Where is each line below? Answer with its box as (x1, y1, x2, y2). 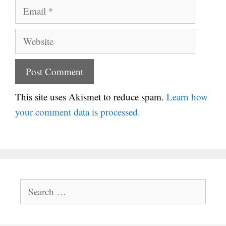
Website (15, 29, 45, 42)
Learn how (166, 90, 208, 103)
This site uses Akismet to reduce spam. (15, 90, 166, 103)
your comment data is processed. (15, 105, 140, 118)
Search (20, 180, 44, 192)
